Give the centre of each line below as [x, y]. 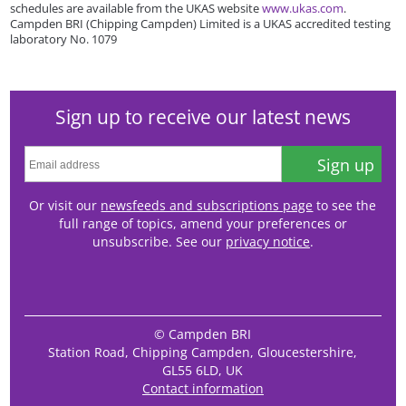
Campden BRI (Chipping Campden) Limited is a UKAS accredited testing [201, 23]
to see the [345, 205]
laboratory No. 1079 [64, 39]
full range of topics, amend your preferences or [203, 223]
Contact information [203, 389]
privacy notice [267, 241]
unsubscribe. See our [159, 241]
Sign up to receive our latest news [203, 116]
